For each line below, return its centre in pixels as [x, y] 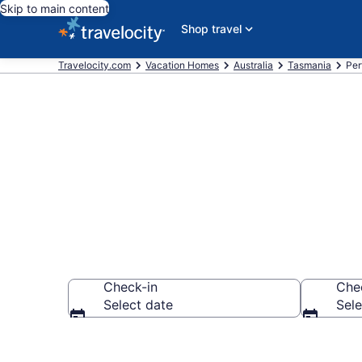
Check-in [130, 287]
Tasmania [309, 65]
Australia [253, 65]
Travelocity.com [95, 65]
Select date [138, 305]
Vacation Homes [182, 65]
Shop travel [211, 29]
